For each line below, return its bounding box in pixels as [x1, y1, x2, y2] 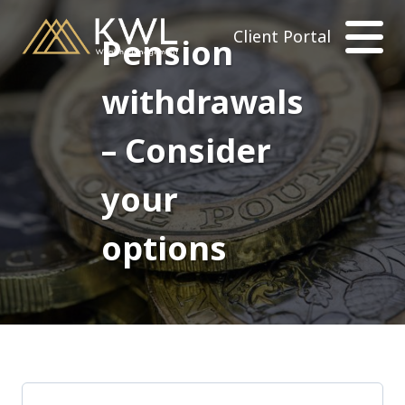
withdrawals [101, 79, 304, 124]
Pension [101, 30, 233, 75]
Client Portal [233, 25, 331, 48]
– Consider [101, 127, 271, 173]
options [101, 225, 227, 270]
